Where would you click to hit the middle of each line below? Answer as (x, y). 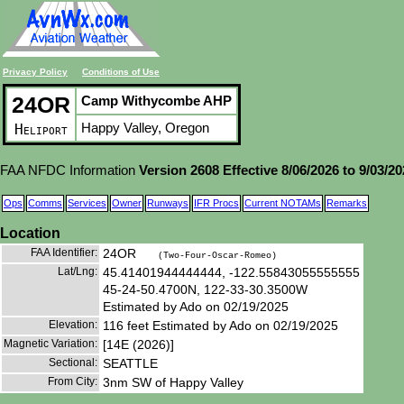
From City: (73, 381)
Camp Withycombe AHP (156, 101)
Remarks (347, 203)
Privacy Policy (35, 72)
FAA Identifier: (64, 252)
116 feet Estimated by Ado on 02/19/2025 (220, 325)
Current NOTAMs (283, 203)
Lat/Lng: (78, 271)
